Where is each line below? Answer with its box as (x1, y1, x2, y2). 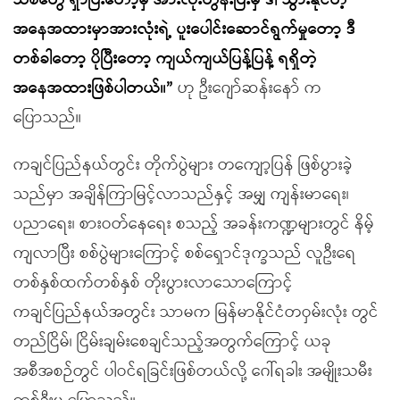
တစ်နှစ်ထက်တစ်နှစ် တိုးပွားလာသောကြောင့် (13, 270, 293, 296)
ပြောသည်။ (13, 104, 81, 131)
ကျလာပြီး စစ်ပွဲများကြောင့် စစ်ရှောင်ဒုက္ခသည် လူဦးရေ (13, 240, 356, 267)
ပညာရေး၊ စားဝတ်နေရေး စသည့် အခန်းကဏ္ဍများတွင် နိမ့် (13, 211, 374, 237)
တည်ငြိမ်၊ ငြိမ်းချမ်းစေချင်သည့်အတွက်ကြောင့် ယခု (13, 329, 331, 355)
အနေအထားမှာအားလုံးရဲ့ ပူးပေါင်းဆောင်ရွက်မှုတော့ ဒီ (13, 16, 356, 43)
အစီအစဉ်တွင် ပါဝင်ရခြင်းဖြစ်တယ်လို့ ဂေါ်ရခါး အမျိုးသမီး (13, 358, 372, 385)
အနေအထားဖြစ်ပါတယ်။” (13, 75, 178, 102)
